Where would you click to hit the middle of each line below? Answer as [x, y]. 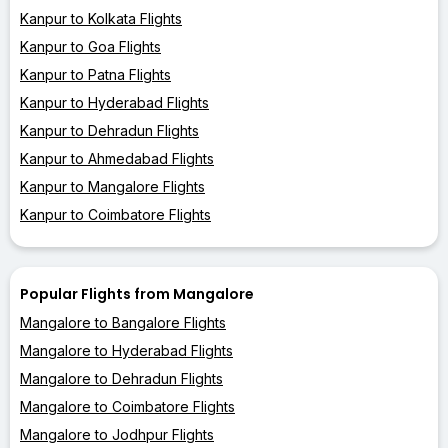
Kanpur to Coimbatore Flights [115, 214]
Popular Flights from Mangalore [137, 293]
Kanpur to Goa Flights [90, 46]
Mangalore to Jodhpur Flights [117, 434]
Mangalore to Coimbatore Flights [127, 406]
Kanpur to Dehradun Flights [109, 130]
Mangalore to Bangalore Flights [123, 322]
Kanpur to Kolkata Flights [101, 18]
